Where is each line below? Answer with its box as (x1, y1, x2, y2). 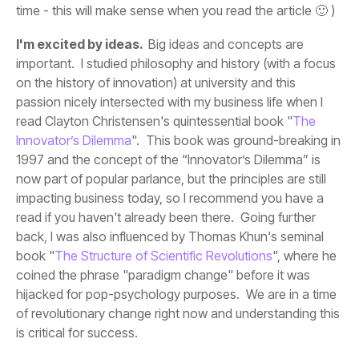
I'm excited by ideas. (16, 36, 145, 53)
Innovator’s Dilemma (16, 132, 131, 149)
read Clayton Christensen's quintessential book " (16, 113, 292, 130)
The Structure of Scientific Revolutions (54, 248, 272, 264)
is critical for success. (16, 325, 138, 341)
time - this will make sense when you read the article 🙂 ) (16, 2, 335, 19)
